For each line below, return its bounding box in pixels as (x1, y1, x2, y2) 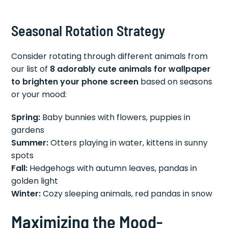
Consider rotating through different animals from (11, 50, 208, 62)
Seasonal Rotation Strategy (11, 21, 165, 39)
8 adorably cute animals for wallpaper (50, 63, 211, 75)
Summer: (11, 136, 49, 149)
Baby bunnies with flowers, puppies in (40, 111, 191, 123)
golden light (11, 175, 59, 187)
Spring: (11, 111, 41, 123)
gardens (11, 124, 45, 136)
